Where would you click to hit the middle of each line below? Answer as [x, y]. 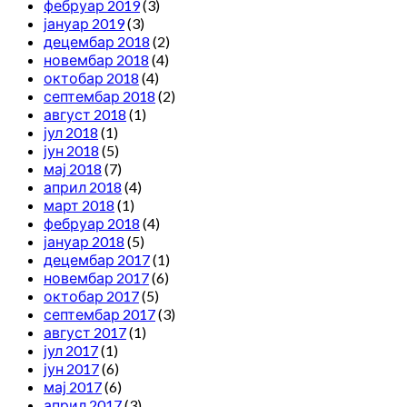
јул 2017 [71, 350]
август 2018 [85, 114]
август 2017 [85, 332]
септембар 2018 [99, 95]
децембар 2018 [97, 41]
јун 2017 [71, 368]
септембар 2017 [99, 313]
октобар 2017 [91, 295]
